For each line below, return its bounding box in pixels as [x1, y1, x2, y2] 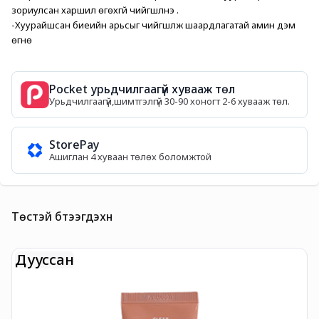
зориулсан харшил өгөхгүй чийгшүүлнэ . [11, 4, 179, 16]
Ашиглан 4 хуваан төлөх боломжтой [49, 150, 211, 163]
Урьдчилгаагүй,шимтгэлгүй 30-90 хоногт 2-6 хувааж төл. [49, 95, 290, 108]
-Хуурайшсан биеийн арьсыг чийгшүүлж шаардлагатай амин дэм [11, 19, 296, 31]
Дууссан [15, 250, 74, 269]
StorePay [49, 137, 99, 152]
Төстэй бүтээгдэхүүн [11, 209, 113, 224]
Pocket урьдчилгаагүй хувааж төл [49, 81, 235, 97]
